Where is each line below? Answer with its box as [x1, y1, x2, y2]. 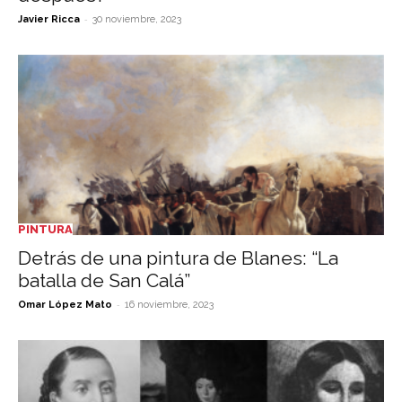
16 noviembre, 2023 [125, 299, 214, 311]
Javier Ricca [18, 13, 80, 25]
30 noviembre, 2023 [92, 13, 181, 25]
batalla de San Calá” [18, 269, 190, 293]
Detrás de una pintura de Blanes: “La [18, 247, 338, 270]
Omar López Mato [18, 299, 112, 311]
